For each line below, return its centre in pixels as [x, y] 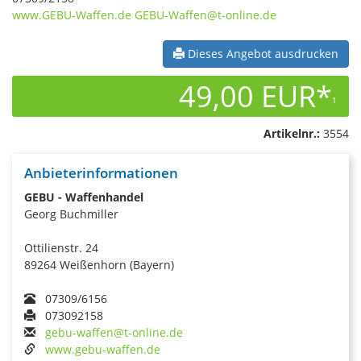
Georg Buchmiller [71, 214]
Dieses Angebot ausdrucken [261, 53]
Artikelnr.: [292, 133]
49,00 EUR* [255, 96]
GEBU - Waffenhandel [84, 197]
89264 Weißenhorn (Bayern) [99, 264]
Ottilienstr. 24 [61, 247]
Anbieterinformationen [101, 172]
